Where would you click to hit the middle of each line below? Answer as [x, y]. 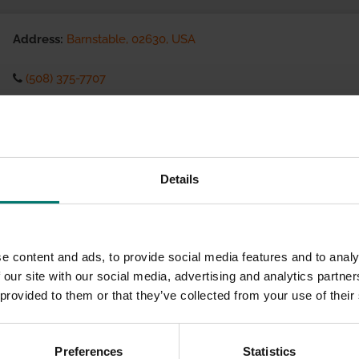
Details [179, 179]
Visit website [60, 118]
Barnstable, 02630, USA [131, 39]
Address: [38, 39]
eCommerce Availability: [84, 157]
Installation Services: [73, 196]
